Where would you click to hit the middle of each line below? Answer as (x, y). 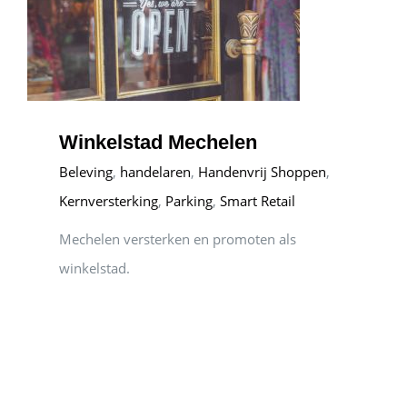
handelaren (155, 172)
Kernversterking (109, 201)
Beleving (86, 172)
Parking (189, 201)
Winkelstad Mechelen (158, 142)
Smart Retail (258, 201)
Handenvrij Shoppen (262, 172)
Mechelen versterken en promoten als (178, 239)
